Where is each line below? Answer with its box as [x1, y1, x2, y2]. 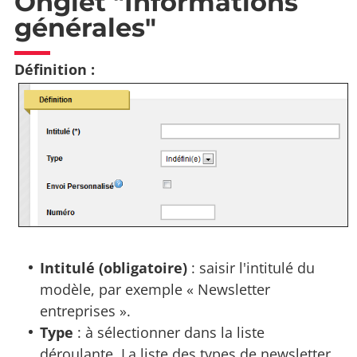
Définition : [14, 60, 95, 80]
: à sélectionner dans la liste [73, 323, 265, 343]
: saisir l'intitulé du [187, 258, 316, 278]
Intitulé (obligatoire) [40, 258, 188, 278]
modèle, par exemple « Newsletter [40, 280, 271, 300]
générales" [14, 12, 156, 44]
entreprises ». [40, 301, 131, 321]
